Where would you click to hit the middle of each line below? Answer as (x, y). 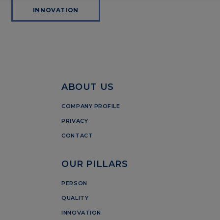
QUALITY (75, 198)
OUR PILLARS (95, 164)
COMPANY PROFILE (91, 106)
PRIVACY (75, 121)
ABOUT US (88, 86)
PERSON (74, 183)
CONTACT (77, 135)
